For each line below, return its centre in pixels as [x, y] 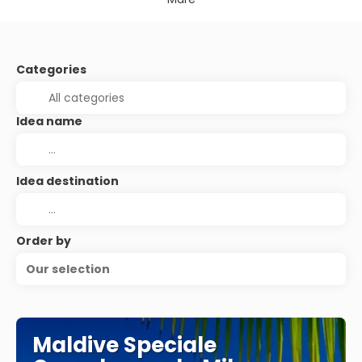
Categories [51, 69]
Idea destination [67, 181]
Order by [44, 241]
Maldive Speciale [124, 345]
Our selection [68, 269]
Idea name [49, 121]
